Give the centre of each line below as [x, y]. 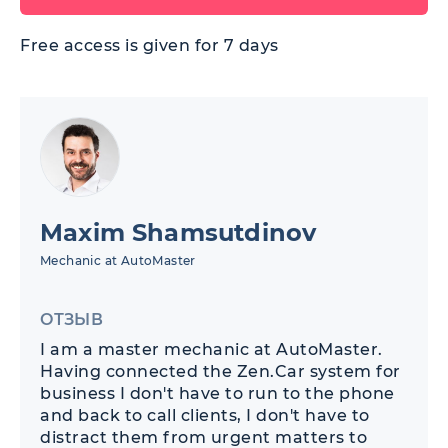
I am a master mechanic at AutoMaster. [211, 350]
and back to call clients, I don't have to [205, 416]
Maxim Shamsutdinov [178, 233]
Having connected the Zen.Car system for [220, 372]
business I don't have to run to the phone [217, 394]
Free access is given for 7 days [149, 46]
